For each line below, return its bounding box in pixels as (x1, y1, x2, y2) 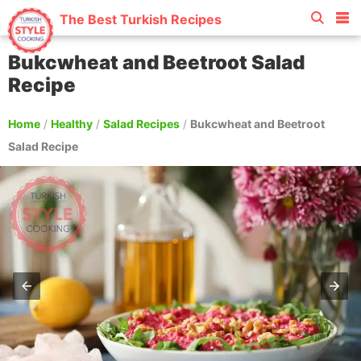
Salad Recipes (103, 117, 180, 131)
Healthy (51, 117, 93, 131)
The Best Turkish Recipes (60, 11, 222, 27)
